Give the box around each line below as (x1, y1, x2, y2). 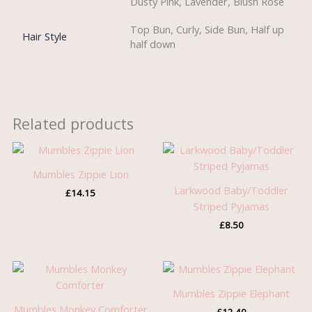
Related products (12, 114, 134, 134)
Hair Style (22, 29, 68, 44)
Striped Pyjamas (193, 199, 270, 214)
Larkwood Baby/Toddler (174, 183, 289, 198)
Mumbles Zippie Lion (32, 167, 129, 182)
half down (130, 37, 176, 52)
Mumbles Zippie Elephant (173, 286, 290, 301)
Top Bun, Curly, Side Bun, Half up (130, 22, 285, 37)
